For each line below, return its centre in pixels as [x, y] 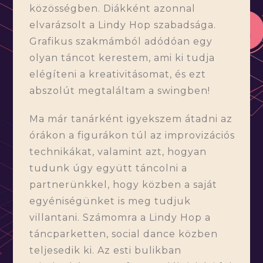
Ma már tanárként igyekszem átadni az [131, 119]
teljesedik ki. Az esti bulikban [106, 250]
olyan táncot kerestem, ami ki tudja [122, 58]
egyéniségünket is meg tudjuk [110, 201]
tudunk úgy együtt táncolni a [109, 168]
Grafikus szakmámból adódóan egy [121, 41]
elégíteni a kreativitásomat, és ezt [118, 74]
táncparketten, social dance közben [124, 234]
